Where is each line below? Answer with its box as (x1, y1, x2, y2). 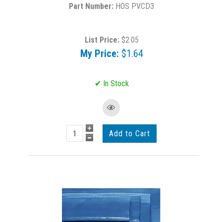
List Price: (84, 35, 119, 45)
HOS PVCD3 (115, 1, 154, 11)
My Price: (80, 48, 119, 59)
